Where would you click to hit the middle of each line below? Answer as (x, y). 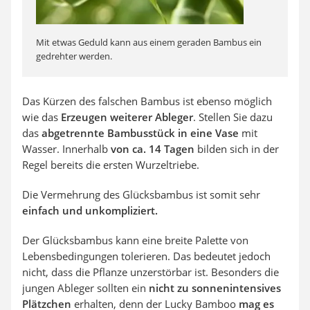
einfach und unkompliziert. (90, 210)
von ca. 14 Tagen (153, 148)
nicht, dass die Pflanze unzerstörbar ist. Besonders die (151, 272)
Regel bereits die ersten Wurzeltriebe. (111, 164)
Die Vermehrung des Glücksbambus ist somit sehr (141, 194)
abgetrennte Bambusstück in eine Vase (140, 133)
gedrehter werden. (74, 56)
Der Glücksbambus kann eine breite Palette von (135, 240)
